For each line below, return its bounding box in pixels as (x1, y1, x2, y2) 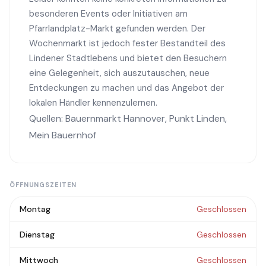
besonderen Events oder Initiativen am (29, 8, 188, 20)
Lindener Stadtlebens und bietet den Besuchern (29, 52, 227, 64)
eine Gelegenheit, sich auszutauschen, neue (29, 67, 210, 79)
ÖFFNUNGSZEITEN (9, 180, 77, 189)
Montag (20, 204, 50, 214)
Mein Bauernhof (29, 129, 96, 141)
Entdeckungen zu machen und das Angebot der (29, 82, 224, 94)
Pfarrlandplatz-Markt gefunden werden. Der (29, 23, 205, 34)
